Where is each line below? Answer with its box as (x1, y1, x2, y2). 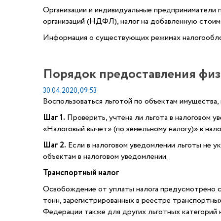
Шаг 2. (43, 140, 66, 151)
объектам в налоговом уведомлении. (43, 151, 168, 162)
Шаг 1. (43, 112, 65, 123)
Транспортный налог (43, 167, 119, 179)
